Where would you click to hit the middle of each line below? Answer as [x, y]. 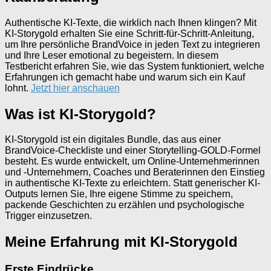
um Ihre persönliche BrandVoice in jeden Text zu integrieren [132, 44]
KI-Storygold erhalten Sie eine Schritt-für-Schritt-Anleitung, [129, 33]
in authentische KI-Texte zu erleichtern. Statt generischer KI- [132, 183]
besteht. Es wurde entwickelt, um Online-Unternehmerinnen [132, 162]
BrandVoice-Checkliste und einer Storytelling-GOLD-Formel [133, 151]
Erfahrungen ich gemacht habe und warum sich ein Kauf [125, 77]
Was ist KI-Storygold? [80, 114]
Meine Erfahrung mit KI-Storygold [121, 242]
